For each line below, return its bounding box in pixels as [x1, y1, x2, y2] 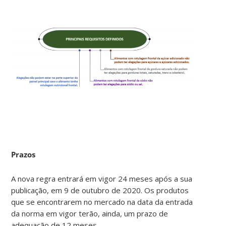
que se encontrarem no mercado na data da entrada [11, 196, 193, 207]
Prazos [11, 149, 42, 159]
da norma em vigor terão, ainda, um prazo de [11, 208, 168, 218]
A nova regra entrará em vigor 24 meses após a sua [11, 173, 193, 184]
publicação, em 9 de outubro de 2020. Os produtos [11, 185, 189, 195]
